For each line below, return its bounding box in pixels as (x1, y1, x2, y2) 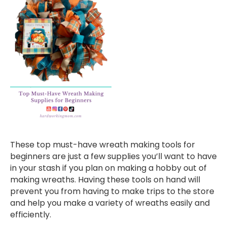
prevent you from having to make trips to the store (10, 185, 214, 198)
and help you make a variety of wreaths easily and (10, 197, 210, 209)
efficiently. (10, 209, 51, 221)
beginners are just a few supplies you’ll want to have (10, 150, 217, 163)
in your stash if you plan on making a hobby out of (10, 162, 207, 174)
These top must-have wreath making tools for (10, 139, 195, 151)
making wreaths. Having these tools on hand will (10, 174, 200, 186)
